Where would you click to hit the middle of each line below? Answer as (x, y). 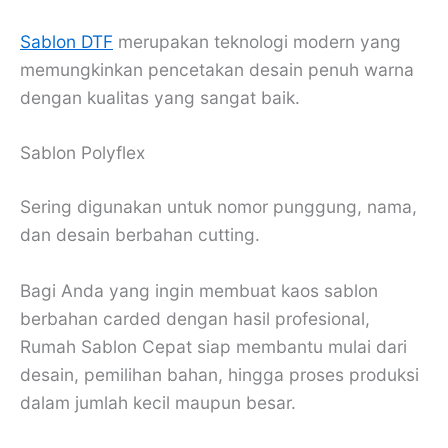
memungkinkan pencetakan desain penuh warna (217, 69)
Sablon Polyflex (82, 153)
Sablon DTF (66, 41)
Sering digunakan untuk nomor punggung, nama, (218, 207)
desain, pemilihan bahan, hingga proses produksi (219, 375)
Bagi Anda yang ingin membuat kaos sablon (199, 291)
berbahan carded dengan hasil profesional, (195, 319)
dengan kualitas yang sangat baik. (160, 97)
